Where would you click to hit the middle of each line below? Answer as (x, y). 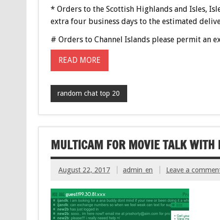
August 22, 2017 (84, 170)
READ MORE (79, 60)
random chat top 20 (89, 94)
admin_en (138, 170)
